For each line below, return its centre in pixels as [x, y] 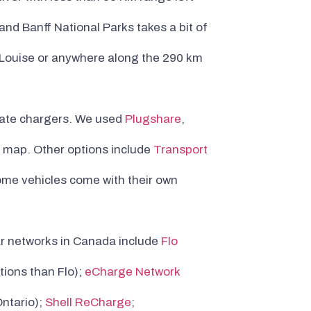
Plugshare [153, 119]
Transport [180, 150]
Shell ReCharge [88, 303]
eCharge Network [132, 272]
